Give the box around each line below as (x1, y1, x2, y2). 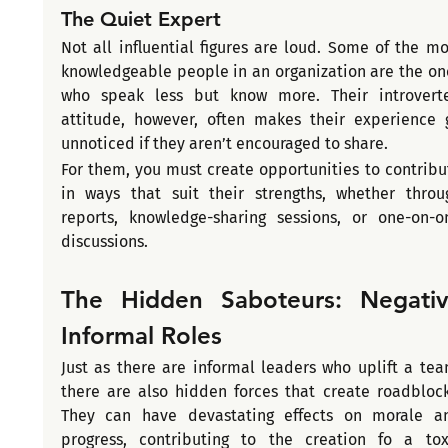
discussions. (60, 232, 152, 252)
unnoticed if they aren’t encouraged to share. (60, 134, 388, 154)
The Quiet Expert (60, 7, 221, 32)
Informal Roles (60, 321, 222, 351)
